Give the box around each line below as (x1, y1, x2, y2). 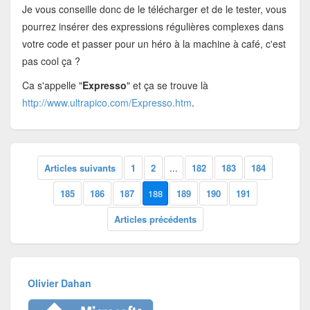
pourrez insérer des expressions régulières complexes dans (21, 19, 284, 33)
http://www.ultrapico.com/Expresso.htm (21, 95, 192, 109)
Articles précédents (113, 212, 197, 226)
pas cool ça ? (21, 53, 80, 68)
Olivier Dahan (28, 275, 92, 290)
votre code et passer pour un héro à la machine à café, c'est (21, 36, 286, 51)
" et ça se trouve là (126, 77, 208, 92)
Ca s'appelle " (21, 77, 82, 92)
